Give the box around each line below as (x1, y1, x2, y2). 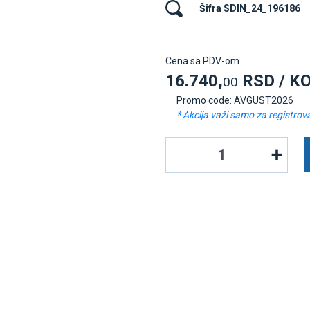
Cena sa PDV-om (165, 55, 239, 66)
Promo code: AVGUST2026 (176, 95, 293, 106)
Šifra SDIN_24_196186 (199, 3, 300, 14)
